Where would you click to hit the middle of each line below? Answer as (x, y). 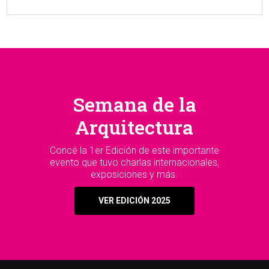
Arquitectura (134, 127)
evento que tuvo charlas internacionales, (134, 163)
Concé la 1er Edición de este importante (134, 151)
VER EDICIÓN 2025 (134, 201)
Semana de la (134, 104)
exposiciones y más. (134, 175)
